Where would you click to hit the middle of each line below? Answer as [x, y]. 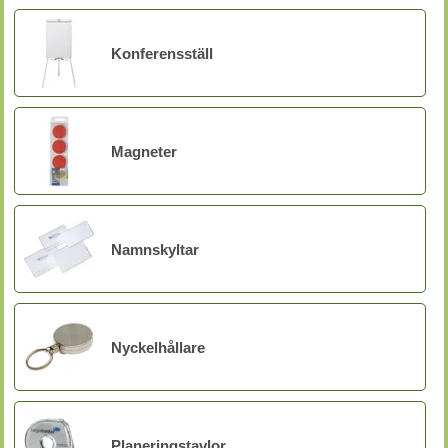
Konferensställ [162, 53]
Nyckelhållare [158, 347]
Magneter [144, 151]
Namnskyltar [155, 249]
